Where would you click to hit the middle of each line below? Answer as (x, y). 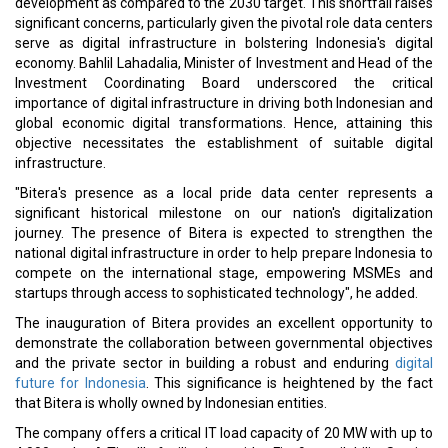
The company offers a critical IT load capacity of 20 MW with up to (224, 433)
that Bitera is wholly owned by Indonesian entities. (171, 403)
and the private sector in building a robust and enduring (205, 363)
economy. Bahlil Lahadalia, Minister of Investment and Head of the (224, 63)
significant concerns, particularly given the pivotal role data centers (224, 23)
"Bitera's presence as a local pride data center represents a (224, 193)
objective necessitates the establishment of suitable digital (224, 143)
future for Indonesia (80, 383)
